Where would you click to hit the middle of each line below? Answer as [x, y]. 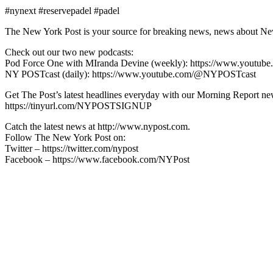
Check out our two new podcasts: [69, 52]
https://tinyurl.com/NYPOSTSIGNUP [78, 105]
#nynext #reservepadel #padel [62, 10]
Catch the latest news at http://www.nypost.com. [97, 126]
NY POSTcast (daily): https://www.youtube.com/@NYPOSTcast [130, 74]
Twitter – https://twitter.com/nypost [72, 148]
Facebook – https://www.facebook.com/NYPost [97, 159]
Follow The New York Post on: [65, 137]
